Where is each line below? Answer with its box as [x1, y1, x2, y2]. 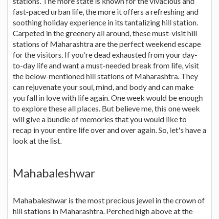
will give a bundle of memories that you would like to [13, 114, 187, 124]
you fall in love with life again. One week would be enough [13, 93, 203, 103]
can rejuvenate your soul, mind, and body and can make [13, 82, 194, 92]
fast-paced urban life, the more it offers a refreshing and [13, 7, 198, 17]
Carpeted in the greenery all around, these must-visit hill [13, 28, 197, 38]
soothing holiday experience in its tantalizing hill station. [13, 18, 198, 27]
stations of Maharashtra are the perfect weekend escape [13, 39, 201, 49]
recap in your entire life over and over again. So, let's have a [13, 125, 206, 135]
